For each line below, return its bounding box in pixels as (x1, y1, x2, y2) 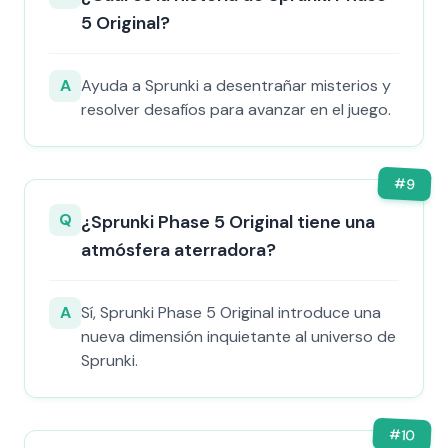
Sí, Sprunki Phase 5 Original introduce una (81, 302, 381, 323)
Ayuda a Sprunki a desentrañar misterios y (81, 75, 391, 96)
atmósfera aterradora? (81, 238, 276, 262)
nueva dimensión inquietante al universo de (81, 326, 396, 347)
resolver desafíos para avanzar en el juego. (81, 99, 391, 120)
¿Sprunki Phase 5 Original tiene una (81, 210, 375, 234)
